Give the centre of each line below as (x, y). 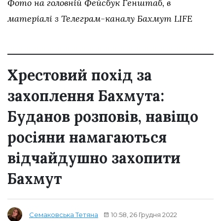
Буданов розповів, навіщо (103, 117)
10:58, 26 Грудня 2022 (143, 214)
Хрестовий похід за (80, 75)
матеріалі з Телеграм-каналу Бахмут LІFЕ (100, 19)
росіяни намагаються (87, 137)
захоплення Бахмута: (86, 96)
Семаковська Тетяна (64, 215)
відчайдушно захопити (94, 158)
